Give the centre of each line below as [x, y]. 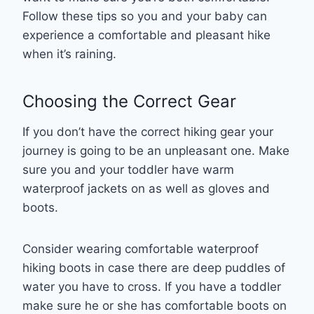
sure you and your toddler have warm [128, 169]
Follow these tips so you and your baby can [145, 16]
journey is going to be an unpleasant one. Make [156, 150]
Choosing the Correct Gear [132, 101]
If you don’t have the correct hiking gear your [148, 131]
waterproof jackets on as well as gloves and [146, 188]
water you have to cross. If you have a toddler [152, 286]
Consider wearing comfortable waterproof [141, 248]
